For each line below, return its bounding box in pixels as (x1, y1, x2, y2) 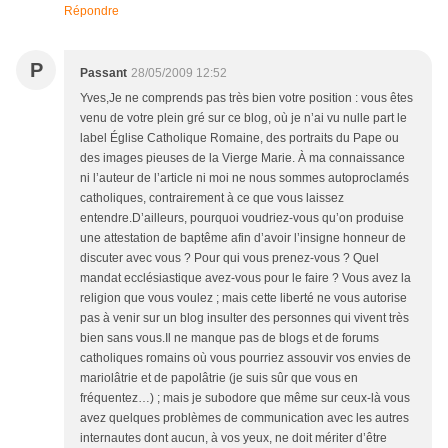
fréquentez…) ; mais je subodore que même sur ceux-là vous (80, 390, 410, 405)
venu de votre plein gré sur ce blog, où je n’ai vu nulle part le (80, 110, 407, 125)
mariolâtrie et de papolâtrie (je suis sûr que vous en (80, 370, 358, 385)
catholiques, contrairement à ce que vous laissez (80, 190, 344, 205)
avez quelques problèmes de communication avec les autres (80, 410, 409, 425)
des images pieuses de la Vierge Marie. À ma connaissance (80, 150, 405, 165)
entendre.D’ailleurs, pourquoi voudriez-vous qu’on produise (80, 210, 404, 225)
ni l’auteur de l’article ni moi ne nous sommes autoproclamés (80, 170, 409, 185)
